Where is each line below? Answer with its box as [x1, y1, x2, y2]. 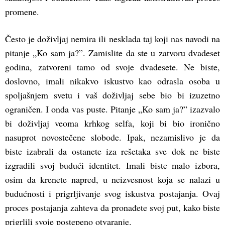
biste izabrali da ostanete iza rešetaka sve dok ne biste [5, 145, 220, 158]
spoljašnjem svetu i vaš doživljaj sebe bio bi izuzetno [5, 89, 220, 101]
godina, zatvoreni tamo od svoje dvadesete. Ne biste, [5, 61, 220, 73]
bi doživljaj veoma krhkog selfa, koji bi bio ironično [5, 117, 220, 130]
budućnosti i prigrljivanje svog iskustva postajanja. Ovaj [5, 187, 220, 200]
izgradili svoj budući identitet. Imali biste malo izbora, [5, 159, 220, 172]
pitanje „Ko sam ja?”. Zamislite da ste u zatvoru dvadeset [5, 47, 220, 59]
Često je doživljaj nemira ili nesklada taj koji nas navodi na [5, 33, 220, 45]
